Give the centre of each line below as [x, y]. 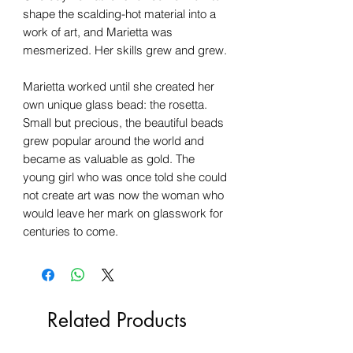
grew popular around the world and [113, 140]
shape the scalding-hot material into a [119, 13]
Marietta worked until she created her [119, 86]
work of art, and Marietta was [98, 32]
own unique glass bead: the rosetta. [115, 104]
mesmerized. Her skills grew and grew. [125, 50]
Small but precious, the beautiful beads [123, 122]
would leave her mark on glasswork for [123, 213]
